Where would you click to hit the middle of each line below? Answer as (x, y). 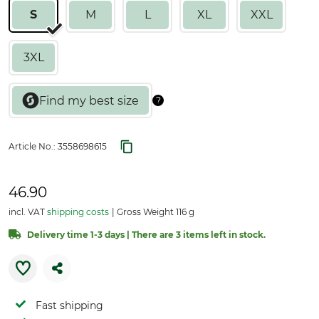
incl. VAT (28, 212)
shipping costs (78, 212)
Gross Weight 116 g (155, 212)
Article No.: (33, 146)
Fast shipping (69, 305)
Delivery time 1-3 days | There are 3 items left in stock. (146, 235)
